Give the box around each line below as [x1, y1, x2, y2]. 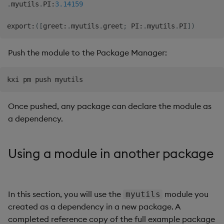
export [7, 21, 31, 30]
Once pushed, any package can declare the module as [8, 100, 211, 111]
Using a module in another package [8, 145, 214, 161]
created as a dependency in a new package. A [8, 201, 180, 211]
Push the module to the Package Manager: [8, 47, 167, 57]
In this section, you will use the [8, 188, 123, 199]
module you [162, 188, 209, 199]
